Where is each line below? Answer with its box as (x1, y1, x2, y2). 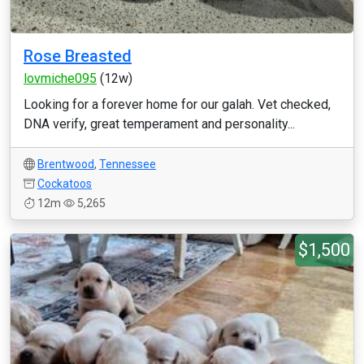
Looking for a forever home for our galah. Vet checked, (24, 97, 331, 112)
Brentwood (37, 158, 94, 171)
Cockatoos (37, 177, 92, 190)
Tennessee (99, 158, 156, 171)
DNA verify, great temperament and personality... (24, 116, 295, 132)
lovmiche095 (24, 71, 97, 86)
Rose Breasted (24, 46, 132, 66)
